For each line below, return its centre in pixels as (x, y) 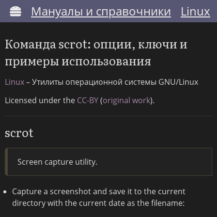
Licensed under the (41, 101)
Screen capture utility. (57, 162)
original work (126, 101)
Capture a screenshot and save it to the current (99, 192)
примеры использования (78, 61)
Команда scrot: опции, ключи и (96, 44)
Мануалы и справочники (101, 11)
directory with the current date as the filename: (98, 203)
